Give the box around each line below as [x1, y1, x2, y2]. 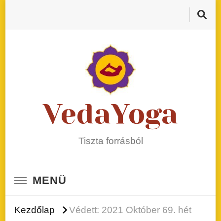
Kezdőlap [14, 204, 55, 216]
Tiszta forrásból [78, 135, 143, 147]
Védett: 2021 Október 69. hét [69, 204, 191, 216]
